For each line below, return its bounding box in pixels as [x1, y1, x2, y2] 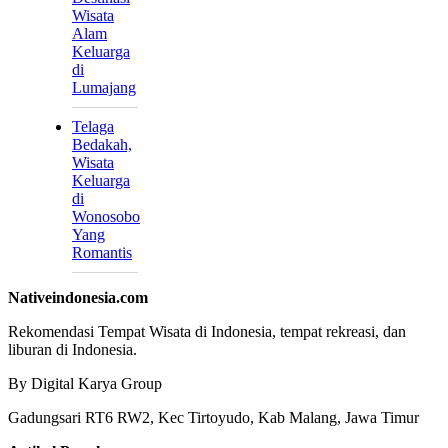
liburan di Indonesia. [8, 341, 137, 359]
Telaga [72, 118, 114, 136]
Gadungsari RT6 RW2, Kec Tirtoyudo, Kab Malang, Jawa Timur [8, 409, 419, 427]
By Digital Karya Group [8, 375, 162, 393]
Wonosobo [72, 208, 140, 226]
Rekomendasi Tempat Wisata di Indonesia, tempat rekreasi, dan [8, 323, 406, 341]
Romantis [72, 244, 132, 262]
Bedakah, [72, 136, 132, 154]
